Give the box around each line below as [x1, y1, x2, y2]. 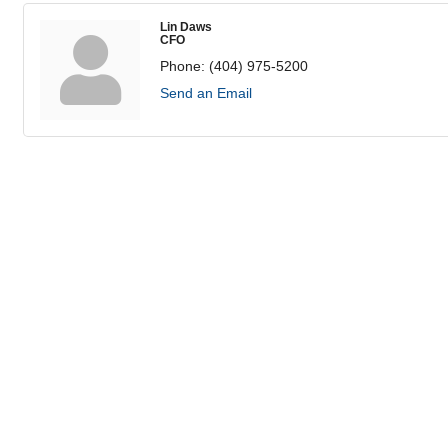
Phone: [160, 58, 205, 75]
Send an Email [160, 85, 252, 102]
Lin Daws [160, 20, 212, 34]
